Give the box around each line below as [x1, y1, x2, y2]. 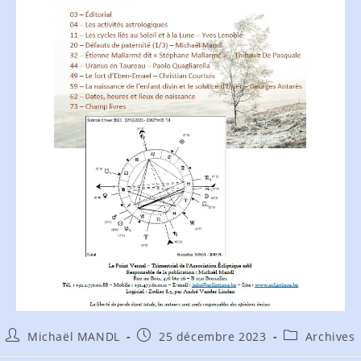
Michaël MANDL [27, 328, 120, 344]
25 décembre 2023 [159, 328, 267, 344]
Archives [305, 328, 355, 344]
